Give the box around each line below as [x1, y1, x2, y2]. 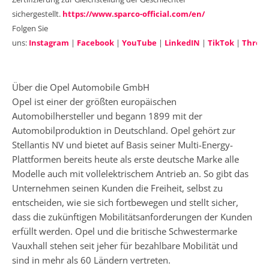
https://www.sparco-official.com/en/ [62, 8, 205, 19]
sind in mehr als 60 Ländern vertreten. [12, 253, 171, 266]
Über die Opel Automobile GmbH [12, 80, 150, 93]
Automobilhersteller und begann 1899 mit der [12, 109, 202, 122]
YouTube [122, 37, 157, 48]
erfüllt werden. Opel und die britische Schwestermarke [12, 225, 237, 237]
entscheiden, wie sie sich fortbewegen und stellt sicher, [12, 196, 238, 208]
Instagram [29, 37, 69, 48]
